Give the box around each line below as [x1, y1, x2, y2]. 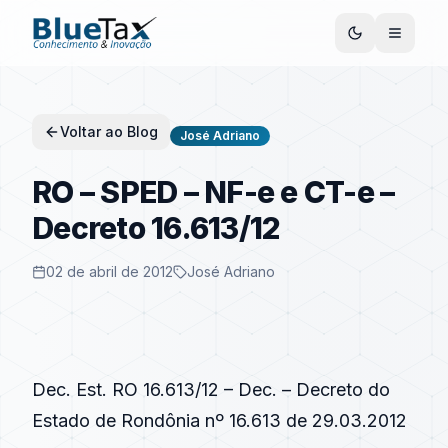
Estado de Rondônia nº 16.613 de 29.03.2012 [32, 410, 407, 431]
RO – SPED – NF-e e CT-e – [32, 174, 395, 210]
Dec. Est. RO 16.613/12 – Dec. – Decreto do [32, 379, 390, 400]
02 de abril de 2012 [46, 263, 173, 280]
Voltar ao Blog [60, 123, 158, 140]
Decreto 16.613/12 [32, 210, 280, 246]
